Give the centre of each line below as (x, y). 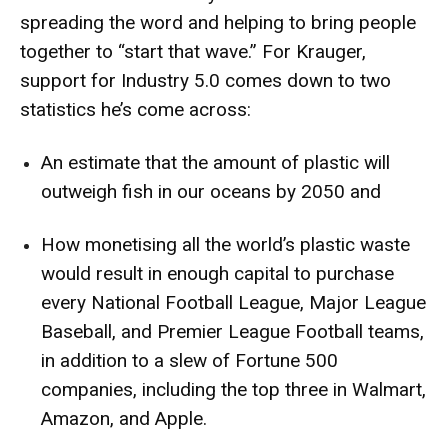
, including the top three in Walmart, (279, 389)
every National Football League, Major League (233, 302)
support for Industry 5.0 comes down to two (205, 80)
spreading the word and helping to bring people (218, 22)
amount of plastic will (301, 162)
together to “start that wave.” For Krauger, (193, 51)
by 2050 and (326, 191)
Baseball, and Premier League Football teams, (232, 331)
